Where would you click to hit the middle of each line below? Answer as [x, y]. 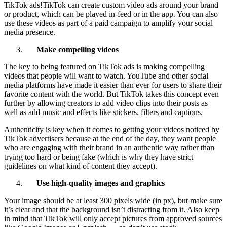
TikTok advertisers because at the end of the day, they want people [110, 138]
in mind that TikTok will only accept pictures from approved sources [113, 218]
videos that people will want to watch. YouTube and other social [106, 75]
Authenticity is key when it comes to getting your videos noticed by [112, 129]
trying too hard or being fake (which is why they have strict [99, 157]
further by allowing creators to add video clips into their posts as [106, 103]
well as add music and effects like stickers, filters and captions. [103, 112]
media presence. [30, 32]
